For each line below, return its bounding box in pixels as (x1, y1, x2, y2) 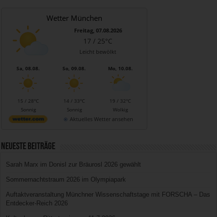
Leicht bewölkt (79, 47, 117, 55)
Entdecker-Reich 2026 (6, 199, 68, 207)
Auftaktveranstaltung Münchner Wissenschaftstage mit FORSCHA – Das (6, 190, 211, 198)
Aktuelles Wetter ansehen (69, 115, 133, 123)
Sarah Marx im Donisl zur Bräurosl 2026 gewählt (6, 160, 141, 168)
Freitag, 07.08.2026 (74, 26, 122, 34)
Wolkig (112, 106, 128, 113)
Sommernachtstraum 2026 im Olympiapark (6, 175, 126, 183)
